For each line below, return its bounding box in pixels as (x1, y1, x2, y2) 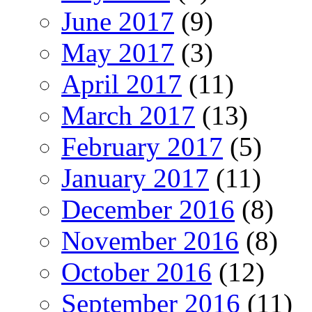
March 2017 (61, 100, 195, 130)
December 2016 (61, 194, 235, 224)
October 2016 (61, 256, 212, 287)
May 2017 (61, 37, 174, 68)
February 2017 (61, 131, 223, 162)
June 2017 (61, 6, 174, 36)
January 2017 (61, 162, 209, 193)
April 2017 (61, 68, 182, 99)
